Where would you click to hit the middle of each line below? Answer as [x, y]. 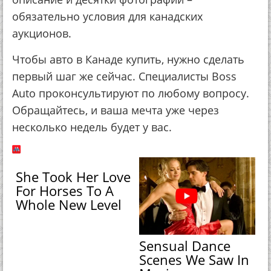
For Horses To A [65, 191]
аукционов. [42, 33]
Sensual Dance [185, 245]
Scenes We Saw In [194, 259]
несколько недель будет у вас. [92, 127]
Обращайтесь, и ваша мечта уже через [116, 110]
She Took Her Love [73, 177]
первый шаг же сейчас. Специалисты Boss [124, 76]
